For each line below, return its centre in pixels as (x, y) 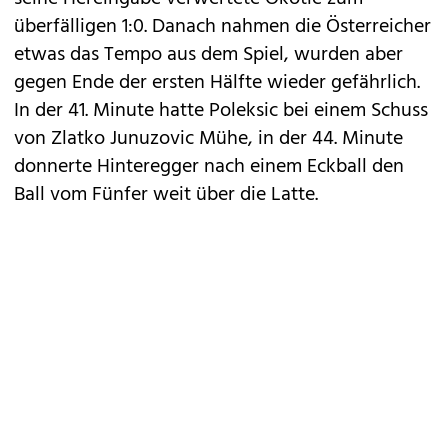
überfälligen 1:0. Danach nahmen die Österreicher (222, 27)
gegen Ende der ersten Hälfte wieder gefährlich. (217, 83)
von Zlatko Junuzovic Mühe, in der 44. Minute (208, 139)
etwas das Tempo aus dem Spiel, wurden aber (208, 55)
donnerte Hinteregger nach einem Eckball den (209, 167)
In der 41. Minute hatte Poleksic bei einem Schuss (221, 111)
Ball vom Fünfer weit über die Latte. (166, 195)
